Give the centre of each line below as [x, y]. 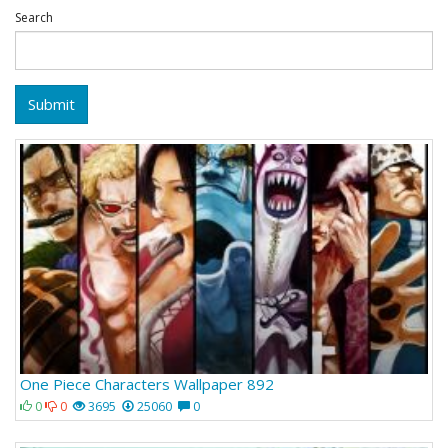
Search [34, 17]
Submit [51, 104]
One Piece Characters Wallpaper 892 [147, 384]
